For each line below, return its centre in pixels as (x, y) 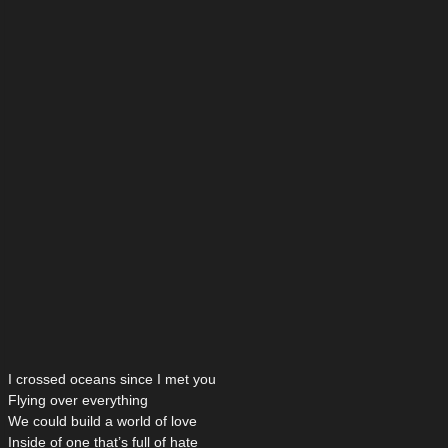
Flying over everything (78, 400)
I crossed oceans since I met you (112, 379)
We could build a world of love (102, 421)
